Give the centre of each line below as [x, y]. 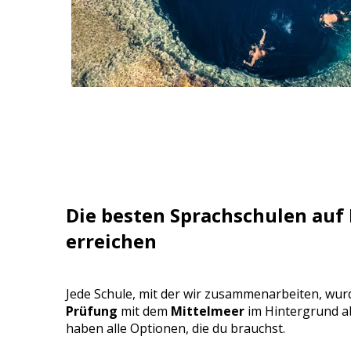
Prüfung [92, 311]
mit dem [144, 311]
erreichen [111, 241]
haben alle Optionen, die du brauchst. [177, 328]
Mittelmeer [208, 311]
